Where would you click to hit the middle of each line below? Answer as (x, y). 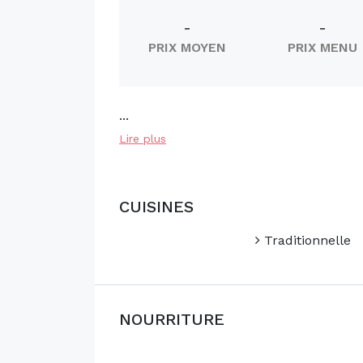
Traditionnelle (305, 240)
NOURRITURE (172, 319)
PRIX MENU (323, 47)
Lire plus (143, 139)
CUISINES (156, 207)
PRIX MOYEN (187, 47)
